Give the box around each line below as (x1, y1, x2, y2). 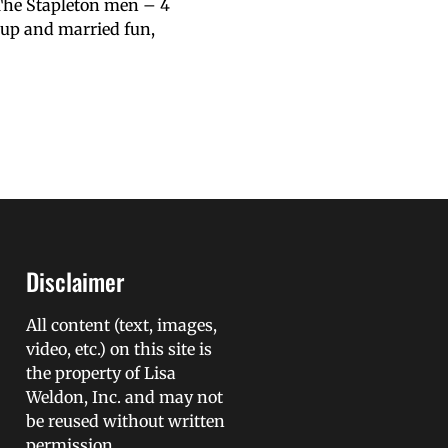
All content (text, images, (25, 315, 217, 336)
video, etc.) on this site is (25, 339, 212, 360)
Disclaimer (25, 263, 124, 300)
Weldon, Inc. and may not (25, 387, 223, 408)
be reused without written (25, 411, 225, 432)
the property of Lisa (25, 363, 176, 384)
